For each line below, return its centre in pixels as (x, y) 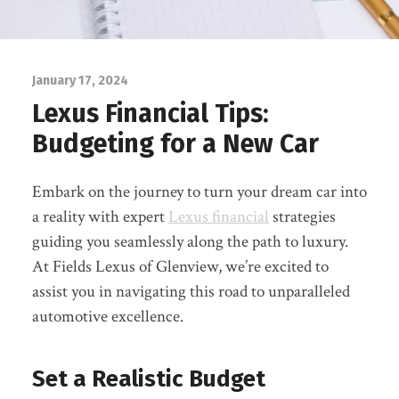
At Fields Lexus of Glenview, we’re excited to (180, 266)
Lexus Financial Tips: (150, 113)
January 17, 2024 (80, 80)
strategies (302, 216)
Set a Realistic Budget (148, 379)
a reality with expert (100, 216)
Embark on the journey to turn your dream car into (199, 191)
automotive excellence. (107, 316)
